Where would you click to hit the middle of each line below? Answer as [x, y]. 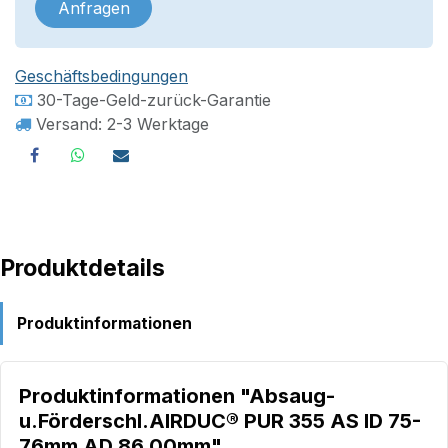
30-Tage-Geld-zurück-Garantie [151, 100]
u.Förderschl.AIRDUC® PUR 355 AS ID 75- [220, 420]
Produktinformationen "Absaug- [177, 395]
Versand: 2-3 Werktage [120, 124]
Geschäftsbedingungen [101, 76]
